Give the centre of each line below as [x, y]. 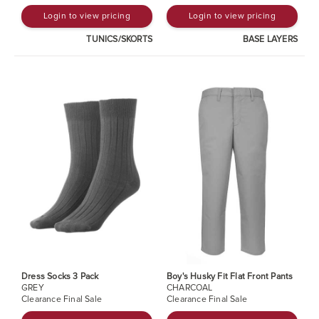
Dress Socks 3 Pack [60, 276]
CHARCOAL [190, 288]
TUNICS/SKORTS [119, 39]
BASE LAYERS [270, 39]
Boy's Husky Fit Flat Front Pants [230, 276]
